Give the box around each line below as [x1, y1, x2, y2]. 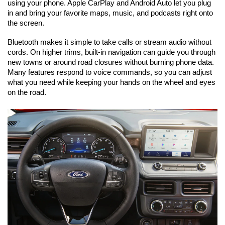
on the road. [8, 88, 46, 97]
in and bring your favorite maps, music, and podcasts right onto [8, 9, 213, 18]
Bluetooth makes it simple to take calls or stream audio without [8, 38, 211, 47]
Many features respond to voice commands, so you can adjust [8, 68, 212, 77]
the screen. [8, 19, 44, 28]
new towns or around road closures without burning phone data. [8, 58, 214, 67]
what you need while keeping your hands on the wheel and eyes [8, 78, 215, 87]
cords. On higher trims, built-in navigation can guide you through [8, 48, 215, 57]
